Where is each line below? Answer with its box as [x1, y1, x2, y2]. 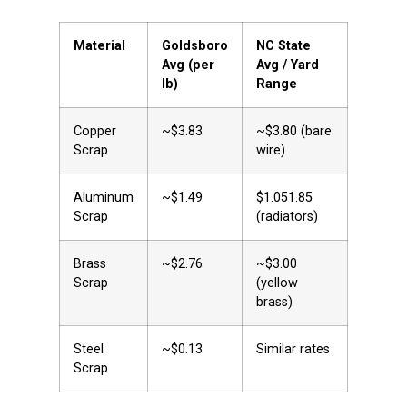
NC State [256, 37, 311, 54]
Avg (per [162, 56, 214, 73]
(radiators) [256, 208, 318, 224]
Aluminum [74, 189, 134, 205]
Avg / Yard [256, 56, 319, 73]
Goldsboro [162, 37, 228, 54]
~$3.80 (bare [256, 123, 332, 139]
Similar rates [256, 341, 330, 357]
